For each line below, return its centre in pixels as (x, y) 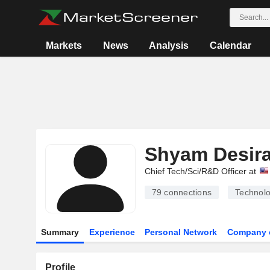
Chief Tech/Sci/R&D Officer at (200, 171)
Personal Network (181, 232)
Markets (64, 46)
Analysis (169, 46)
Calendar (230, 46)
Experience (112, 232)
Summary (60, 232)
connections (187, 192)
